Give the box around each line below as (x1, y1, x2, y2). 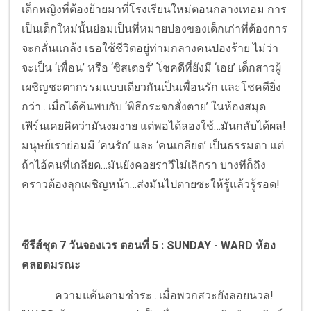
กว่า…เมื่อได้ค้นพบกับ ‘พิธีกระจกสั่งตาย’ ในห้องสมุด (22, 99, 266, 113)
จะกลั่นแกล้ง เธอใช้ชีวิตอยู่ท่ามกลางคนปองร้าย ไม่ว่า (22, 41, 278, 55)
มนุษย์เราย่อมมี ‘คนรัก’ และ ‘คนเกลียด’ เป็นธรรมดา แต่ (22, 138, 284, 152)
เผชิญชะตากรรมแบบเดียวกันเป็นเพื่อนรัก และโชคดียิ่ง (22, 80, 281, 94)
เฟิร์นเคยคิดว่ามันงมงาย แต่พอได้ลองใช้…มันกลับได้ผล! (22, 119, 286, 133)
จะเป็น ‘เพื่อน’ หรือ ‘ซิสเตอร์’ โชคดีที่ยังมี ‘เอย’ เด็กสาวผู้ (22, 60, 281, 74)
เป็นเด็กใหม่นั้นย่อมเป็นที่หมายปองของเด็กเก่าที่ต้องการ (22, 22, 287, 35)
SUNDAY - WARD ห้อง (167, 238, 276, 252)
